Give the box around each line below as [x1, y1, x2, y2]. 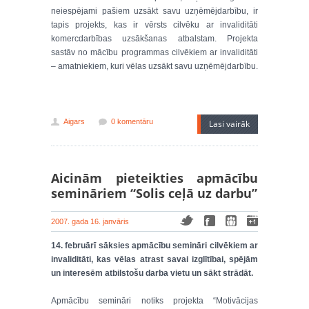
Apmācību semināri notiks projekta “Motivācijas [51, 296, 258, 306]
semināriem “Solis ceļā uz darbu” [51, 185, 257, 201]
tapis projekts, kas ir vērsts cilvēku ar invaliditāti [51, 20, 258, 30]
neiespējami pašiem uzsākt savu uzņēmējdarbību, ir [51, 6, 258, 16]
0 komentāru [111, 117, 153, 126]
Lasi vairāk [209, 118, 250, 130]
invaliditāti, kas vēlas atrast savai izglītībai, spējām [51, 255, 258, 264]
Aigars [63, 117, 85, 126]
